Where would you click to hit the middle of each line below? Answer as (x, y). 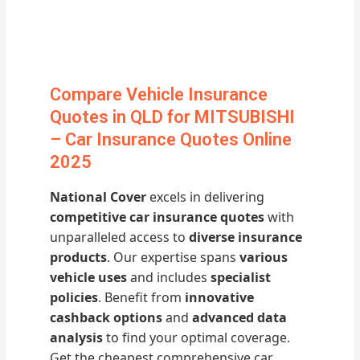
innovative (220, 297)
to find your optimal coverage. (197, 337)
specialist (241, 277)
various (264, 257)
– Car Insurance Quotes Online (171, 140)
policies (74, 297)
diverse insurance (246, 237)
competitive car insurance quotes (157, 217)
